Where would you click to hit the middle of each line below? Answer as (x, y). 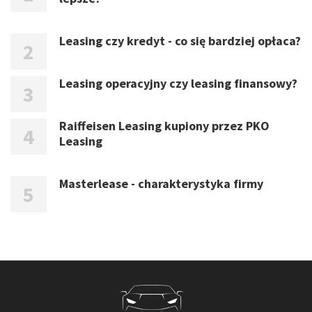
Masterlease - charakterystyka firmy (161, 184)
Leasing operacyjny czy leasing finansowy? (178, 84)
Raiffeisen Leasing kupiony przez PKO (164, 126)
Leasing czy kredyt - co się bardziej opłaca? (180, 41)
